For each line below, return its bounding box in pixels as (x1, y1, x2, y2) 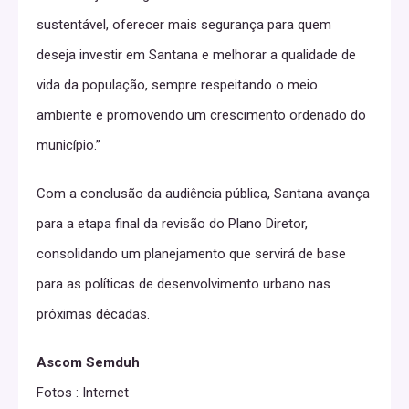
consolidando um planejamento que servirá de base (37, 246, 346, 263)
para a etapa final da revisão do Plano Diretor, (37, 215, 308, 233)
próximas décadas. (37, 306, 150, 323)
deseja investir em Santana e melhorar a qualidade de (37, 47, 356, 64)
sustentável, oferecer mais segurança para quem (37, 16, 331, 34)
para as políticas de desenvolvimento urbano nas (37, 276, 330, 293)
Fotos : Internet (37, 384, 129, 402)
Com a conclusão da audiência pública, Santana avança (37, 185, 370, 203)
